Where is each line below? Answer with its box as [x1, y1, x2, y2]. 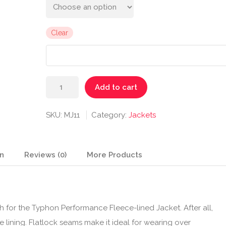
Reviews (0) [24, 150, 67, 160]
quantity [45, 146, 75, 155]
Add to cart [94, 83, 137, 92]
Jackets [128, 110, 156, 120]
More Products [87, 150, 142, 160]
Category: [91, 110, 129, 120]
